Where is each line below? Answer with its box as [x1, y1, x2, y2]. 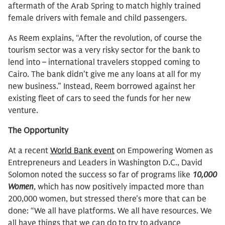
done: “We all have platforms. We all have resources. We [8, 206, 212, 216]
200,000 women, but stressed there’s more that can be [8, 194, 206, 204]
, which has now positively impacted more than [34, 182, 204, 192]
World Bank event [50, 146, 115, 156]
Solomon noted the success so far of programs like [8, 170, 192, 180]
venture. [8, 105, 38, 116]
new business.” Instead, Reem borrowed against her [8, 81, 195, 91]
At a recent [8, 146, 50, 156]
